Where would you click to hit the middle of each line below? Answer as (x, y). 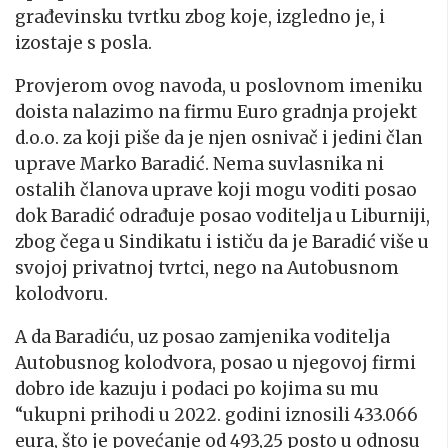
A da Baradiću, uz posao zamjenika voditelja (202, 337)
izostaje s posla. (83, 43)
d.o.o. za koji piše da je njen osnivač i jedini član (219, 138)
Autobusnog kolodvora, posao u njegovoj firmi (215, 363)
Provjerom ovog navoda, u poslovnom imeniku (219, 86)
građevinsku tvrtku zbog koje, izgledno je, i (200, 17)
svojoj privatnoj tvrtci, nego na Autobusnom (207, 268)
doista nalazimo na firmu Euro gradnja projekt (216, 112)
